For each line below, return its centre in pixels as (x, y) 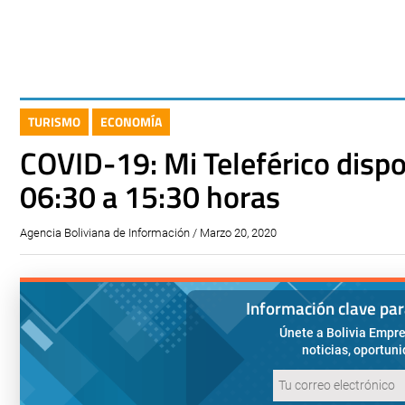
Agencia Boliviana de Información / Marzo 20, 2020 (148, 233)
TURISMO (54, 122)
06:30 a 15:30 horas (150, 196)
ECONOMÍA (131, 122)
